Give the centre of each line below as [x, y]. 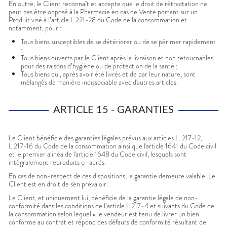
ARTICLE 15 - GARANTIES [113, 110]
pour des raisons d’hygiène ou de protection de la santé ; [99, 66]
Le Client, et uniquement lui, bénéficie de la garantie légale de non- [103, 198]
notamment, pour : [35, 28]
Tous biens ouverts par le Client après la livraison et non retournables [117, 58]
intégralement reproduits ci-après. [57, 162]
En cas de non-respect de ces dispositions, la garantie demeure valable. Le [112, 176]
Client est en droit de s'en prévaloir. [58, 184]
